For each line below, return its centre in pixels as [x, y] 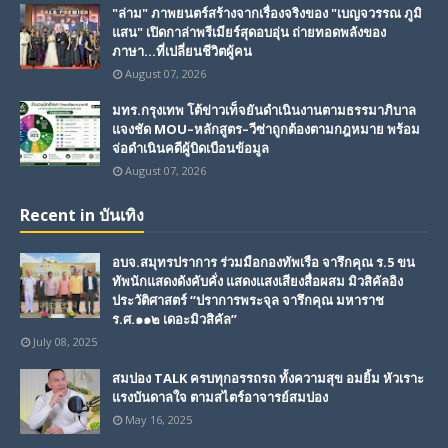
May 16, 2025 [158, 420]
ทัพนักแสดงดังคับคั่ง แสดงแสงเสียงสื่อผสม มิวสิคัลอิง [257, 281]
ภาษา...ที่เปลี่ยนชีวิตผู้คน [182, 51]
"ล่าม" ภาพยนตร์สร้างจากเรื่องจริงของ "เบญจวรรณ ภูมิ [267, 13]
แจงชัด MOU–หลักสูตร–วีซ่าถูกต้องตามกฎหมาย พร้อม [266, 129]
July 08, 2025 [65, 342]
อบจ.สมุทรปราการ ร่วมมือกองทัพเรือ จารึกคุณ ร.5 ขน [263, 262]
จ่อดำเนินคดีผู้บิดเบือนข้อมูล [190, 148]
